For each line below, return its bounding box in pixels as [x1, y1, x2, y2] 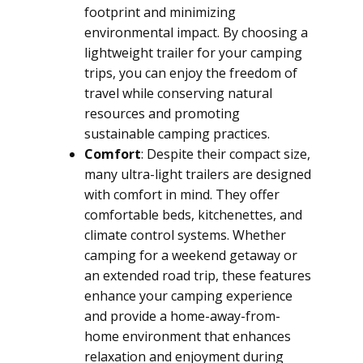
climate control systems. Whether [84, 226, 286, 244]
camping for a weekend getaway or [84, 246, 297, 264]
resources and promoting [84, 105, 240, 122]
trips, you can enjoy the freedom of [84, 64, 297, 82]
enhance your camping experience [84, 287, 293, 305]
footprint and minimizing [84, 3, 236, 21]
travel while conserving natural [84, 84, 272, 102]
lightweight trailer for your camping [84, 44, 302, 62]
